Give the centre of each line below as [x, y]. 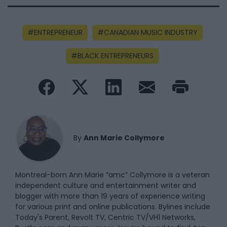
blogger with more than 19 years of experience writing [110, 196]
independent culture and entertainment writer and [106, 185]
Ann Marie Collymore [124, 138]
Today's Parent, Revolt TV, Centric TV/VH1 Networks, [105, 217]
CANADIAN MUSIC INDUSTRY [150, 32]
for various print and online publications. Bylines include [113, 206]
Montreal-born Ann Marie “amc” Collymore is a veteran [112, 175]
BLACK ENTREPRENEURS [116, 55]
